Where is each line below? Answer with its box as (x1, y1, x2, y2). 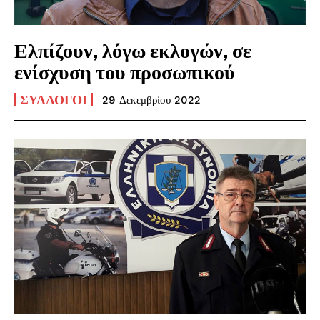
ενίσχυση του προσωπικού (14, 59, 235, 84)
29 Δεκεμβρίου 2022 (102, 93, 201, 106)
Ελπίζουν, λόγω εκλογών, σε (14, 37, 251, 62)
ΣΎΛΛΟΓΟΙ (20, 91, 87, 107)
